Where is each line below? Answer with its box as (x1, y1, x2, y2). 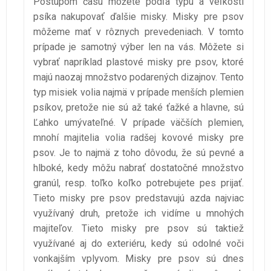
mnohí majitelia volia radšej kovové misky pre (33, 132, 244, 144)
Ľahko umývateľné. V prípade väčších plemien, (33, 117, 244, 129)
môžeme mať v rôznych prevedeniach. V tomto (33, 26, 244, 38)
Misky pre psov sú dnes (125, 253, 244, 265)
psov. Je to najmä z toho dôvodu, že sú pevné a (33, 147, 244, 159)
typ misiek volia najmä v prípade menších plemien (33, 87, 244, 99)
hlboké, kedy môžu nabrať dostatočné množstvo (33, 162, 244, 174)
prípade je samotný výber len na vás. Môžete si (33, 41, 244, 53)
